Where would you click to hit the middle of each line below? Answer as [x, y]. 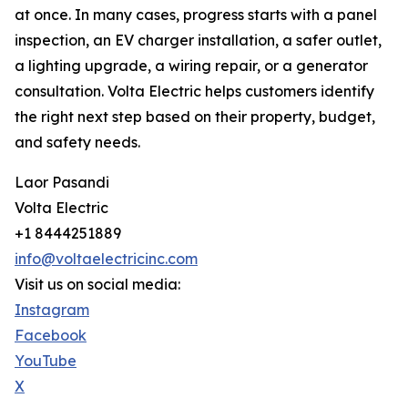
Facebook [51, 336]
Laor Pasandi [62, 183]
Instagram [52, 310]
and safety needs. [77, 143]
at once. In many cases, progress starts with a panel [196, 15]
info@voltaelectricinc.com [106, 259]
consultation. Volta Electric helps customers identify [194, 92]
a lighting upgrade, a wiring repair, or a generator [191, 66]
